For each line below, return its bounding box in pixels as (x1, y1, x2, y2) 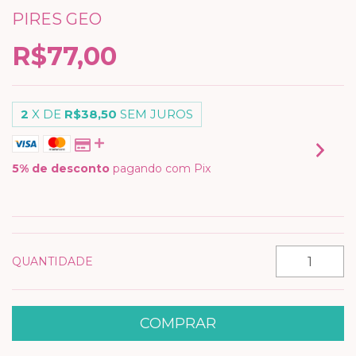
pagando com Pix (110, 161, 211, 176)
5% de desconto (12, 161, 110, 176)
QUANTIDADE (12, 254, 93, 269)
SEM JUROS (120, 106, 193, 122)
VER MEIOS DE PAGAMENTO (12, 185, 180, 199)
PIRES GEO (12, 10, 102, 29)
